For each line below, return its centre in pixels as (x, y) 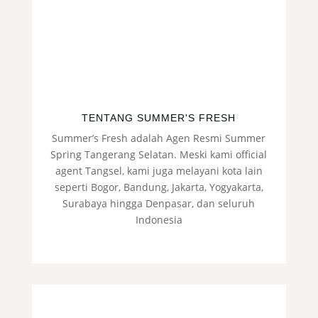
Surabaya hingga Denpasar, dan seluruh (159, 204)
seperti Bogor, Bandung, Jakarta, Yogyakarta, (159, 187)
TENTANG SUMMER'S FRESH (159, 118)
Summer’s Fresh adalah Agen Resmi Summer (159, 138)
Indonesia (159, 220)
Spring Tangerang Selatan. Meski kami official (159, 155)
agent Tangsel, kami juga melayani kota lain (159, 171)
